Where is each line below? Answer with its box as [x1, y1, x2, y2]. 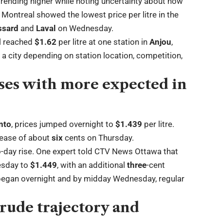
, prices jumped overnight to [11, 119, 116, 129]
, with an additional [57, 160, 127, 170]
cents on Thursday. [63, 133, 134, 143]
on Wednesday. [56, 23, 114, 33]
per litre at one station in [56, 36, 150, 47]
